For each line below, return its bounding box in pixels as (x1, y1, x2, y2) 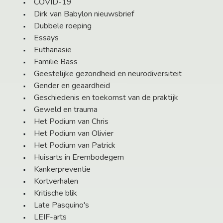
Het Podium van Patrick (34, 140, 115, 151)
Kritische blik (34, 188, 77, 199)
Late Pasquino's (34, 200, 89, 211)
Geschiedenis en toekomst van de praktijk (34, 92, 178, 104)
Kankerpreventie (34, 164, 91, 175)
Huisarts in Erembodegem (34, 152, 124, 163)
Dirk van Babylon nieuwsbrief (34, 8, 134, 20)
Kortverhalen (34, 176, 78, 187)
